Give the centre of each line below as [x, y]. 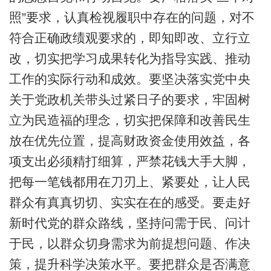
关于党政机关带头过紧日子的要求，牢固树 [129, 100]
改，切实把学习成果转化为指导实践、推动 [129, 59]
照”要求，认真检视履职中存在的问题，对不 [132, 18]
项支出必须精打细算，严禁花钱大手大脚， [129, 162]
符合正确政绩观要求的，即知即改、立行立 [129, 38]
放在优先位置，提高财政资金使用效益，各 [129, 141]
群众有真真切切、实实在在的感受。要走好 [129, 203]
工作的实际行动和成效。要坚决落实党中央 [129, 79]
